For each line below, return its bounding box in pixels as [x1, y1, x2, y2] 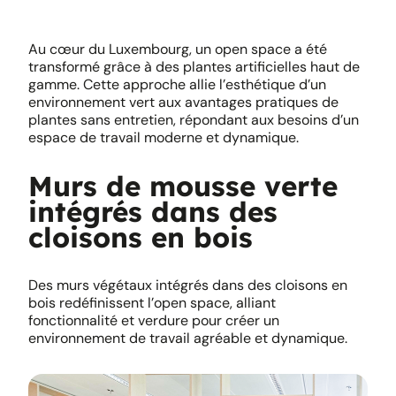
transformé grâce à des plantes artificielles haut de [28, 57, 360, 76]
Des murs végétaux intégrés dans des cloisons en [28, 276, 347, 294]
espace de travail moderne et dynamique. [28, 128, 299, 147]
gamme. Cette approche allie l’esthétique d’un [28, 75, 326, 94]
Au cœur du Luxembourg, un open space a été [28, 40, 327, 58]
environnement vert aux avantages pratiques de [28, 93, 339, 111]
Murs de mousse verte [28, 169, 338, 203]
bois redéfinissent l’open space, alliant [28, 293, 276, 312]
